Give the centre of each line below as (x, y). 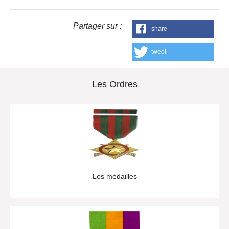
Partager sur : (97, 26)
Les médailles (114, 176)
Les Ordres (114, 84)
